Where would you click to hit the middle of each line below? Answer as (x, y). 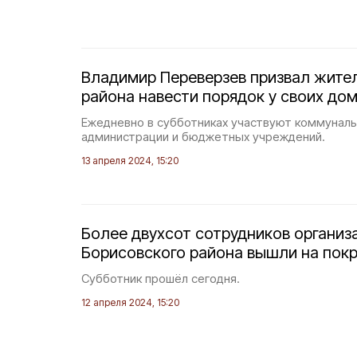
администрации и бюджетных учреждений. (203, 137)
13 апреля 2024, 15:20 (130, 161)
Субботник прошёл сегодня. (161, 279)
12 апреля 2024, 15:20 (130, 302)
